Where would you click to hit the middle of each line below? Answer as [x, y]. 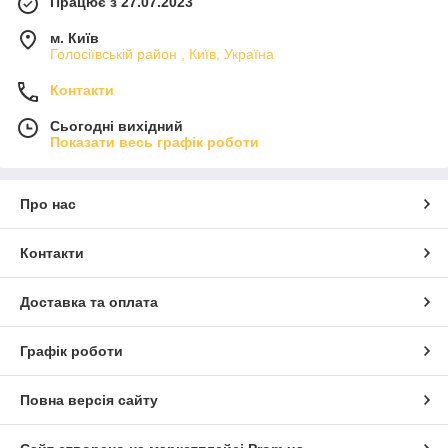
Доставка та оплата [89, 302]
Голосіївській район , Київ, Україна [162, 54]
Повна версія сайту [89, 400]
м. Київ [74, 38]
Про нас [48, 204]
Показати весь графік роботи [154, 142]
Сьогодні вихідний [116, 126]
